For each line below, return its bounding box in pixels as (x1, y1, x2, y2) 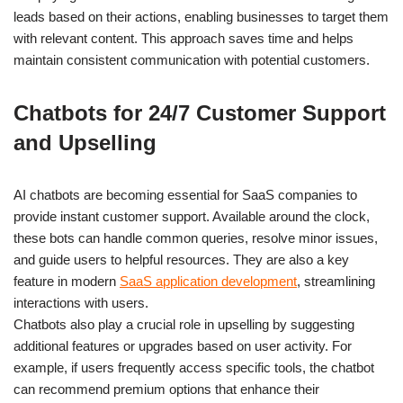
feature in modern (13, 273, 120, 289)
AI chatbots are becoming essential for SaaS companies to (13, 186, 357, 202)
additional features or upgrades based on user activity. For (13, 337, 352, 354)
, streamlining (297, 273, 375, 289)
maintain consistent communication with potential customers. (13, 51, 370, 67)
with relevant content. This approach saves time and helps (13, 30, 354, 46)
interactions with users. (13, 294, 148, 310)
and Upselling (13, 130, 157, 155)
